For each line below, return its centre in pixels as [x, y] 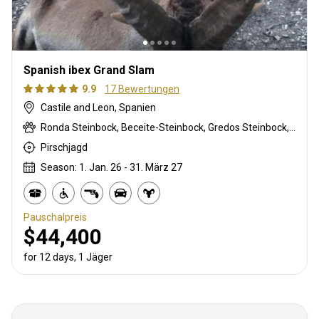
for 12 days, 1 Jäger [68, 257]
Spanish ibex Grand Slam [89, 70]
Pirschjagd [64, 147]
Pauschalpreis [55, 217]
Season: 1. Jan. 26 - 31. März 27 [111, 167]
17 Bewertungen [142, 89]
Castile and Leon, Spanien [98, 107]
